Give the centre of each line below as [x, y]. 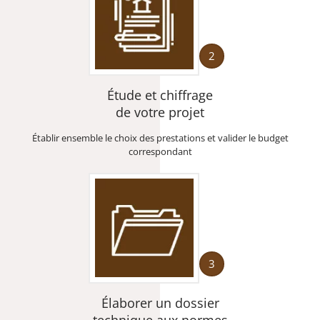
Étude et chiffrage [160, 95]
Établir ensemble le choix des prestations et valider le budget [160, 137]
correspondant [160, 151]
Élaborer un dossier [160, 302]
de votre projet [160, 112]
